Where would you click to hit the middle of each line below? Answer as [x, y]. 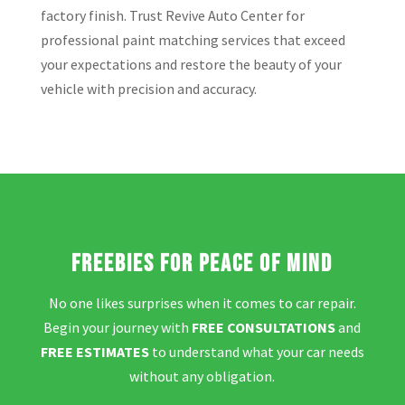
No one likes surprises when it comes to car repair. [202, 302]
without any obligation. [202, 376]
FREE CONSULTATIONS [264, 327]
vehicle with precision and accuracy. [148, 88]
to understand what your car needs [256, 351]
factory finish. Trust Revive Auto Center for [172, 15]
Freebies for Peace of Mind [202, 264]
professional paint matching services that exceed [193, 39]
